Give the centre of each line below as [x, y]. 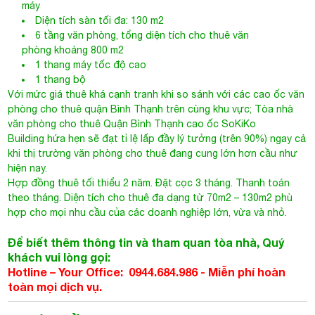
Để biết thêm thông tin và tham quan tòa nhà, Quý [146, 242]
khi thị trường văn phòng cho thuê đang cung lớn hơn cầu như [153, 153]
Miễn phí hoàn [247, 272]
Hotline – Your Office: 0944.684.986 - [108, 272]
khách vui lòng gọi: [59, 257]
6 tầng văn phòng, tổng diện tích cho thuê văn [142, 35]
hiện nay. [28, 168]
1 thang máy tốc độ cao [91, 65]
